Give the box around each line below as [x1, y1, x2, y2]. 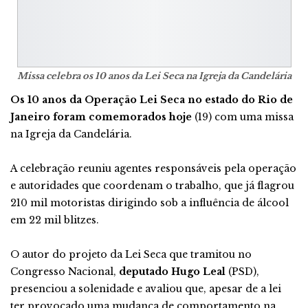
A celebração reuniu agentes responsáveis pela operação [10, 162, 296, 175]
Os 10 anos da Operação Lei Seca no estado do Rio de [10, 93, 293, 106]
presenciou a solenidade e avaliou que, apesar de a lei [10, 283, 281, 295]
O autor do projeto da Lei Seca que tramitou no [10, 248, 252, 261]
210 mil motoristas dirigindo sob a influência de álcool [10, 197, 289, 209]
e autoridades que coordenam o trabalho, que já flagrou [10, 179, 294, 192]
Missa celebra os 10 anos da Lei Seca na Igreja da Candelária [16, 70, 291, 82]
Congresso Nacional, [10, 265, 119, 278]
